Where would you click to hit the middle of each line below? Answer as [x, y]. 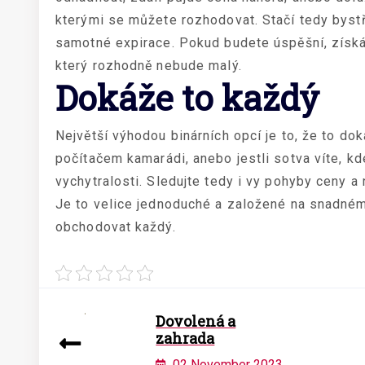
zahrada [185, 338]
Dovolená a [196, 321]
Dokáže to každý [187, 97]
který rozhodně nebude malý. [149, 66]
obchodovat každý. [116, 227]
